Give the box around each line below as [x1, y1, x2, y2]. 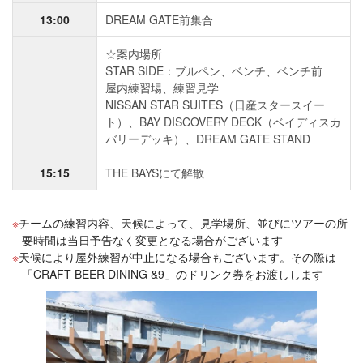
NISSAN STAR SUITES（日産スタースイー [105, 96, 325, 113]
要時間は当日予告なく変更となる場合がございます [22, 231, 283, 248]
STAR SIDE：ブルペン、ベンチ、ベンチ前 [105, 62, 322, 79]
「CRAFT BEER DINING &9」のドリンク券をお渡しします [22, 265, 323, 282]
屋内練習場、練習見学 [105, 79, 219, 96]
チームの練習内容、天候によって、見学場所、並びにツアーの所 [19, 214, 348, 231]
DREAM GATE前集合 [105, 11, 213, 28]
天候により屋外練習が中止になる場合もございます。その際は [19, 248, 336, 265]
